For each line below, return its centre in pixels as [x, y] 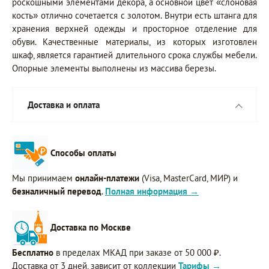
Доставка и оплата [64, 104]
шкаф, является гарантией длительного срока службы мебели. [134, 55]
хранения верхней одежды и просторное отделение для [134, 28]
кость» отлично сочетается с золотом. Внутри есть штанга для [134, 15]
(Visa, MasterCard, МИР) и [189, 178]
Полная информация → [152, 191]
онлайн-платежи [107, 178]
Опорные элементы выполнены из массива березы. [114, 68]
